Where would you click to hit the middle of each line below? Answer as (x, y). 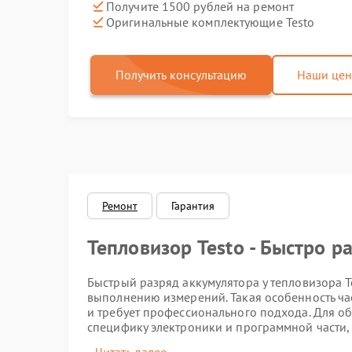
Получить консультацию (181, 75)
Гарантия (193, 206)
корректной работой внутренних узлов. (198, 342)
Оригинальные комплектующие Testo (211, 22)
